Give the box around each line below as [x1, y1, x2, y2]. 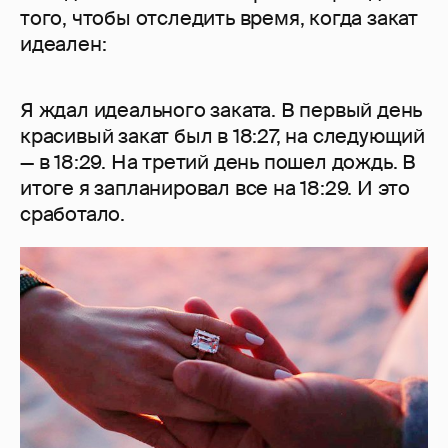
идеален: [20, 30, 107, 57]
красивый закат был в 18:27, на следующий [20, 122, 425, 149]
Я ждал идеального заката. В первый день [20, 96, 423, 123]
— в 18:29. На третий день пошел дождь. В [20, 148, 416, 175]
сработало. [20, 200, 126, 227]
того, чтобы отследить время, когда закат [20, 4, 418, 31]
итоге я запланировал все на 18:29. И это [20, 174, 410, 201]
